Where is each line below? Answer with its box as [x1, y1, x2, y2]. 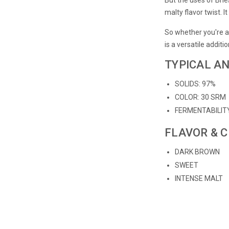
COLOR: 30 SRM [175, 93, 226, 101]
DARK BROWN [175, 147, 220, 156]
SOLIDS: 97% [175, 79, 216, 88]
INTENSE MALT [175, 174, 223, 182]
